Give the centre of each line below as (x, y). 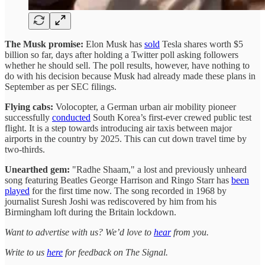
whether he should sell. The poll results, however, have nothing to (127, 66)
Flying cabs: (29, 107)
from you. (190, 232)
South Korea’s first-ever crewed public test (171, 118)
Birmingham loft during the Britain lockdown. (92, 212)
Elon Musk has (115, 44)
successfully (28, 118)
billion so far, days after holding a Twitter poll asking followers (122, 55)
